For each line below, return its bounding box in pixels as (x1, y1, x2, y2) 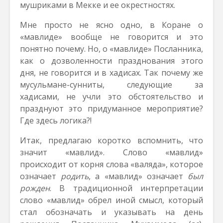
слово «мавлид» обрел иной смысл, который (20, 195, 203, 206)
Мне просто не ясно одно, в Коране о (20, 19, 203, 30)
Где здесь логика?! (20, 115, 92, 126)
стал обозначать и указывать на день (20, 207, 203, 218)
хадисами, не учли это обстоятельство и (20, 91, 203, 102)
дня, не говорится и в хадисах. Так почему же (20, 67, 203, 78)
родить (61, 171, 89, 182)
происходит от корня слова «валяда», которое (20, 159, 203, 170)
